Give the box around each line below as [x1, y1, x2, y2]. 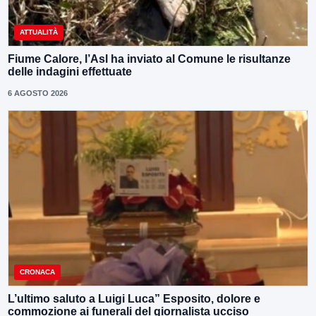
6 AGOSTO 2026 [8, 89, 68, 98]
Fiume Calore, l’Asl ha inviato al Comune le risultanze [8, 53, 291, 66]
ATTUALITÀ [20, 28, 58, 37]
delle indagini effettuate [8, 66, 132, 78]
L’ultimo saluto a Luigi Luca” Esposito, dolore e [8, 292, 260, 305]
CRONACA [20, 267, 55, 276]
